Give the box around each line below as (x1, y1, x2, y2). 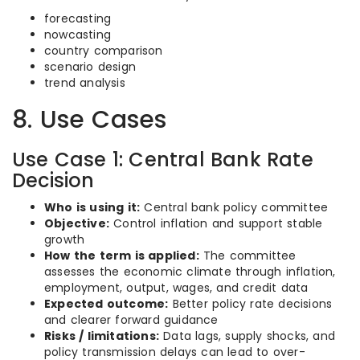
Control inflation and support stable (109, 215, 323, 231)
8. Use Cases (12, 103, 167, 137)
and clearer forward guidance (44, 312, 219, 328)
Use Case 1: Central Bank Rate (12, 146, 313, 173)
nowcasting (44, 27, 111, 43)
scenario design (44, 59, 136, 75)
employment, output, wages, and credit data (44, 280, 309, 296)
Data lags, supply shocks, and (159, 328, 335, 344)
